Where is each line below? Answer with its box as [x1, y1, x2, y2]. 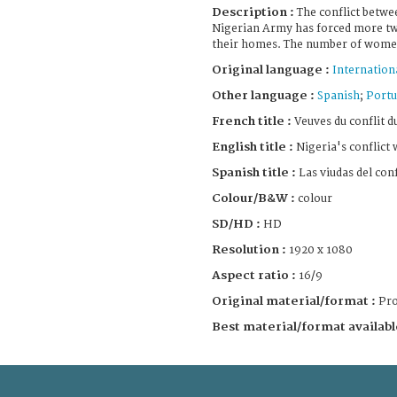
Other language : [212, 88, 317, 103]
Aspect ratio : [212, 268, 299, 283]
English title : [212, 139, 293, 154]
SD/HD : [212, 216, 261, 231]
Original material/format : [212, 293, 378, 308]
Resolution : [212, 242, 289, 257]
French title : [212, 113, 292, 128]
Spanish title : [212, 165, 296, 180]
